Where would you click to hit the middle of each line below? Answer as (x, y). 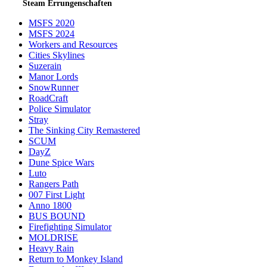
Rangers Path (54, 184)
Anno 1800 (50, 205)
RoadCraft (48, 98)
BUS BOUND (57, 216)
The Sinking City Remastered (84, 130)
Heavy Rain (51, 248)
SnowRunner (54, 87)
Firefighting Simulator (70, 226)
